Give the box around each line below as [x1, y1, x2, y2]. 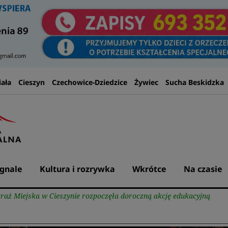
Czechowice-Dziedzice [51, 77, 127, 87]
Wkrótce [132, 163, 166, 175]
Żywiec [134, 77, 158, 87]
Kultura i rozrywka [40, 163, 115, 175]
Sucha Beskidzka [165, 77, 224, 87]
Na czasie [184, 163, 222, 175]
